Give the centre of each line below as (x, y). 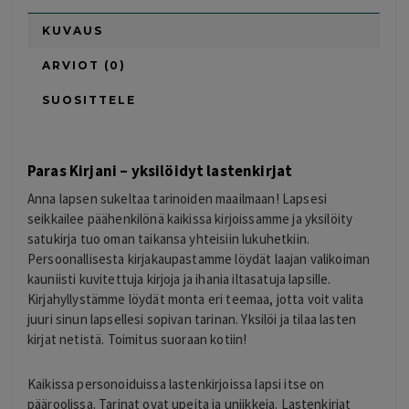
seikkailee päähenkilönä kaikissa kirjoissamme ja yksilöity (190, 219)
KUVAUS (73, 31)
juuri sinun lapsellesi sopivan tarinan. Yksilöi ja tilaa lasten (192, 320)
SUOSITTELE (89, 100)
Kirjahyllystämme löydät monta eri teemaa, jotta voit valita (196, 299)
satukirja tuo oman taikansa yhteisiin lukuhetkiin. (169, 239)
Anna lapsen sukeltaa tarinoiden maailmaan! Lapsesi (178, 199)
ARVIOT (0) (84, 66)
